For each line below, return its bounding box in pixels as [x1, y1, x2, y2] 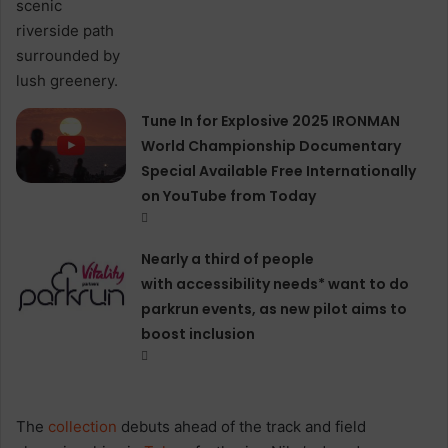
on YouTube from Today [141, 185, 317, 206]
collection [48, 416, 117, 436]
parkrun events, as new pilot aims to [141, 298, 408, 319]
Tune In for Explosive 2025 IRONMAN [141, 110, 401, 131]
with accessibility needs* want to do [141, 273, 410, 294]
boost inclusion [141, 323, 256, 344]
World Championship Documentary [141, 135, 402, 156]
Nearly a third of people [141, 248, 315, 269]
